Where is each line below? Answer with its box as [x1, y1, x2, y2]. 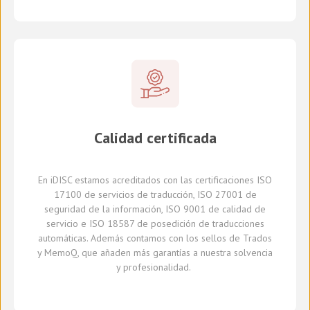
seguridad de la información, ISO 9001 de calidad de [44, 203, 266, 216]
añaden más [100, 246, 153, 259]
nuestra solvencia [198, 246, 273, 259]
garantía [153, 246, 186, 259]
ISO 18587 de [86, 217, 151, 230]
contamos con [127, 232, 183, 245]
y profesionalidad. [116, 261, 191, 274]
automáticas [38, 232, 86, 245]
